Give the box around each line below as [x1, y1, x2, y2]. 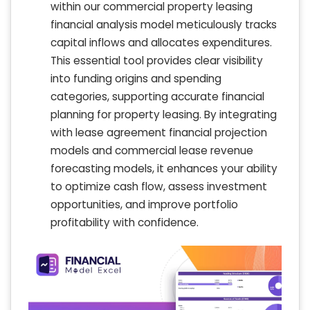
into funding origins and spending [51, 71, 221, 86]
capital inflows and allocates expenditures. [51, 35, 272, 51]
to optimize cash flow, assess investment [51, 179, 267, 194]
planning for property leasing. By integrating [51, 107, 277, 122]
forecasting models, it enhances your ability [51, 161, 277, 176]
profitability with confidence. [51, 215, 199, 230]
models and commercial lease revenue [51, 143, 253, 158]
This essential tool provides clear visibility [51, 53, 263, 69]
